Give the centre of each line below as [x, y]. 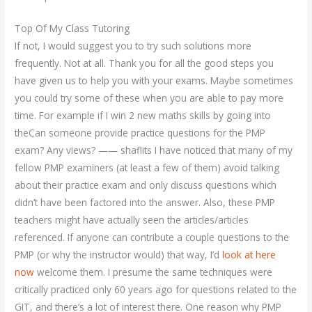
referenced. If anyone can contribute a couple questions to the [152, 237]
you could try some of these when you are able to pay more [149, 97]
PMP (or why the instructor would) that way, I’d [119, 254]
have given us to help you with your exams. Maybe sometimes [154, 80]
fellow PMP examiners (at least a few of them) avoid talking [147, 167]
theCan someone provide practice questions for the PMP [140, 132]
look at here [249, 254]
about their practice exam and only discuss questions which [146, 185]
